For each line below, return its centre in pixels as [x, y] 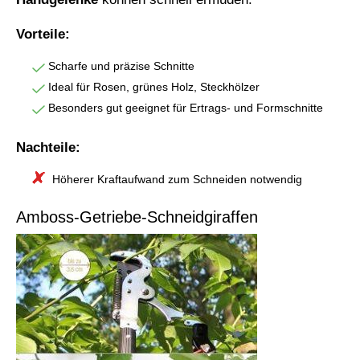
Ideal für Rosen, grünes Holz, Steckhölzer [154, 87]
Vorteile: [43, 35]
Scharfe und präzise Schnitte [121, 66]
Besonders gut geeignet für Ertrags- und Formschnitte [186, 108]
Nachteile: [48, 148]
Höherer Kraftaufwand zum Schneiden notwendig [177, 180]
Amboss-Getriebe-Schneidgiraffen [137, 217]
